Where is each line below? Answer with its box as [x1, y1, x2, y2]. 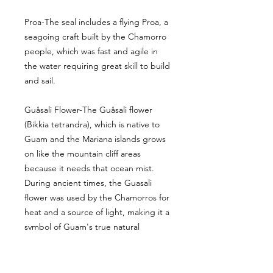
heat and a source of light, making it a [24, 207, 169, 218]
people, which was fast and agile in [24, 46, 158, 57]
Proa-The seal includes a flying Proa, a [24, 16, 168, 28]
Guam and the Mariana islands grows [24, 133, 166, 145]
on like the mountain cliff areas [24, 148, 141, 160]
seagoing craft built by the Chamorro [24, 31, 166, 43]
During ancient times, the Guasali [24, 177, 152, 189]
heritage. [24, 236, 59, 247]
